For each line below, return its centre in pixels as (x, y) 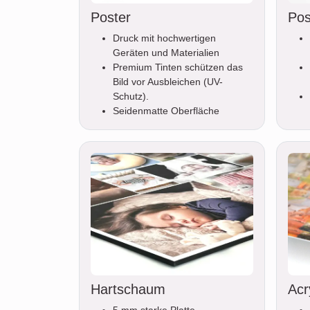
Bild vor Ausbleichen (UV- (168, 82)
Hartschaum (128, 289)
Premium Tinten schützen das (178, 67)
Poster (111, 18)
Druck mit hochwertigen (164, 38)
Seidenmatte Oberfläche (166, 111)
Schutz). (131, 97)
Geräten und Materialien (166, 53)
